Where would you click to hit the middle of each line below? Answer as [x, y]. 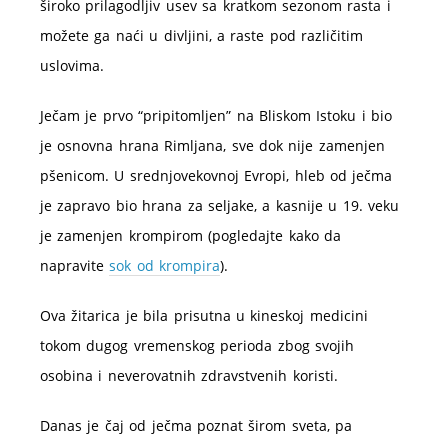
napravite [75, 265]
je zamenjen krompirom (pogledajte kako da [190, 235]
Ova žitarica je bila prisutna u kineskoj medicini [204, 315]
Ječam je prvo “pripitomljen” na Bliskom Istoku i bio [216, 115]
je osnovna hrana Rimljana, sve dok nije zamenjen [212, 145]
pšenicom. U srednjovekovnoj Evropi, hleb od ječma [216, 175]
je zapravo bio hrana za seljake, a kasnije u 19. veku [219, 205]
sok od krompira [165, 265]
